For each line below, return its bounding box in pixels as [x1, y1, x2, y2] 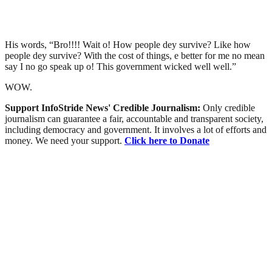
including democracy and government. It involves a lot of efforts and [5, 124, 267, 135]
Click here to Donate [124, 135, 209, 146]
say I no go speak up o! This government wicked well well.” [5, 61, 236, 72]
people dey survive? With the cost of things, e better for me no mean [5, 50, 265, 61]
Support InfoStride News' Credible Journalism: [5, 102, 203, 113]
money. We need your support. [5, 135, 124, 146]
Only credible [203, 102, 255, 113]
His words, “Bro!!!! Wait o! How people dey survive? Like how [5, 39, 251, 50]
